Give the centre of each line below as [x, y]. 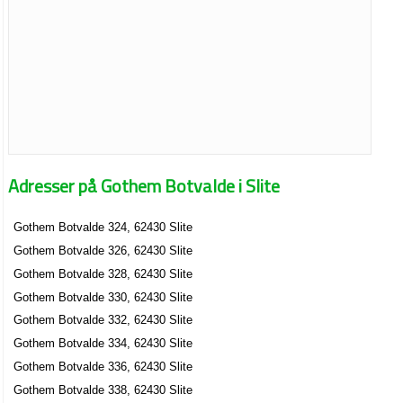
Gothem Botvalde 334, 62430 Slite [103, 344]
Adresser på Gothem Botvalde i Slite [144, 185]
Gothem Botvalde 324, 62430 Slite [103, 228]
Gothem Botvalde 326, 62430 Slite [103, 251]
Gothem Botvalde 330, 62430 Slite [103, 297]
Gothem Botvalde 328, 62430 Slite [103, 273]
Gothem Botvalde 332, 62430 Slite [103, 320]
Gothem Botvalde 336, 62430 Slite [103, 366]
